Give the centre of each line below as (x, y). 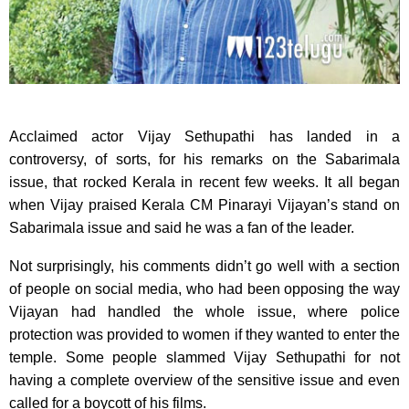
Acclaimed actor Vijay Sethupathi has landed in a (204, 136)
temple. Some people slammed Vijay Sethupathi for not (204, 357)
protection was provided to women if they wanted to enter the (204, 334)
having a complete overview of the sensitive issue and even (204, 380)
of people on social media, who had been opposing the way (204, 288)
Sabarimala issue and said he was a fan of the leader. (182, 227)
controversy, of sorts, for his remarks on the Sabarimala (204, 159)
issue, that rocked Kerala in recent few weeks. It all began (204, 182)
